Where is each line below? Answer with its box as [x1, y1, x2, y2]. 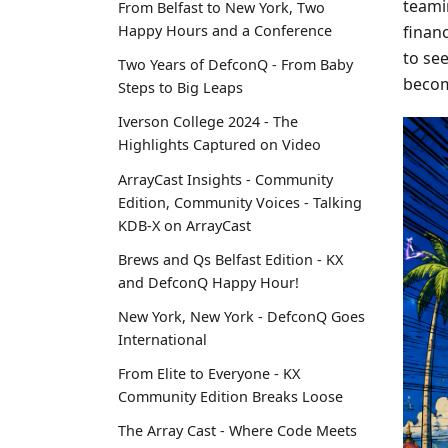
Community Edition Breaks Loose [118, 387, 343, 407]
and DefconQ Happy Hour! [118, 272, 299, 292]
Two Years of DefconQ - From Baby [118, 55, 353, 75]
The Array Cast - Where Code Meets [118, 421, 357, 441]
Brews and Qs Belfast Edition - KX [118, 249, 343, 269]
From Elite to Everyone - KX [118, 364, 300, 384]
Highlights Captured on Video [118, 135, 321, 155]
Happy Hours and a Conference [118, 21, 332, 41]
